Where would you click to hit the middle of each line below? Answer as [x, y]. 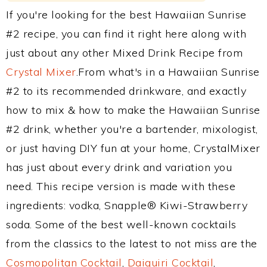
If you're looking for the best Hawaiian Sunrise [126, 15]
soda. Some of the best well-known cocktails [121, 224]
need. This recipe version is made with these [121, 186]
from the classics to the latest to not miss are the [132, 243]
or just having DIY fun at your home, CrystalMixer [133, 148]
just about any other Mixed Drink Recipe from [124, 53]
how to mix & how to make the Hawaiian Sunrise [133, 110]
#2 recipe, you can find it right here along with [126, 34]
